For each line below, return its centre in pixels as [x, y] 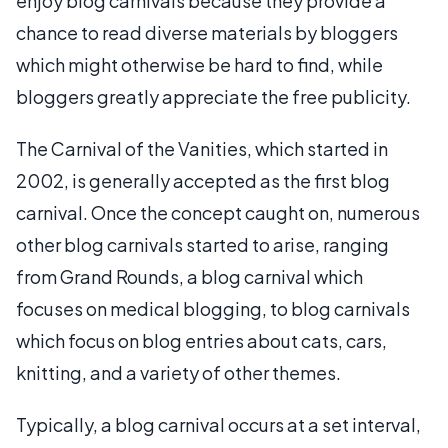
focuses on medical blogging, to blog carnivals [213, 308]
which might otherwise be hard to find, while [199, 64]
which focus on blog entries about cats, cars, [201, 340]
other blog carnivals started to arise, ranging [202, 244]
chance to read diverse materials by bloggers [207, 32]
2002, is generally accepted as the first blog [203, 180]
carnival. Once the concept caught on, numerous [218, 212]
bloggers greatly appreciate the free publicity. [213, 96]
